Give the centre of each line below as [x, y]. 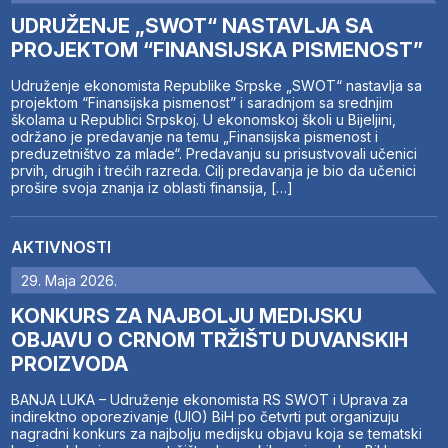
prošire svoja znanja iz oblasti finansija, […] [152, 187]
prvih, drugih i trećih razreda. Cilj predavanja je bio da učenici [214, 170]
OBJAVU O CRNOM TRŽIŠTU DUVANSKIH [210, 339]
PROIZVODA [70, 363]
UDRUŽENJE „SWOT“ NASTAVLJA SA [192, 25]
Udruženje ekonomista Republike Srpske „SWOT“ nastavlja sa [217, 85]
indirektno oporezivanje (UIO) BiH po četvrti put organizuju [205, 416]
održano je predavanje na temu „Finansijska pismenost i [195, 136]
